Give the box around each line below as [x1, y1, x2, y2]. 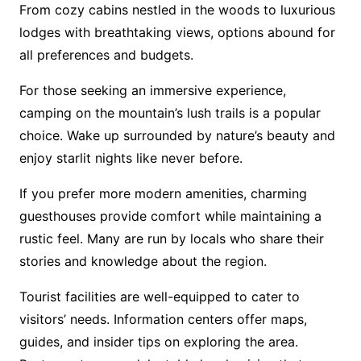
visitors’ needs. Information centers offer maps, [19, 311, 307, 327]
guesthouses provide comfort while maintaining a [19, 208, 322, 224]
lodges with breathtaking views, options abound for [19, 24, 335, 40]
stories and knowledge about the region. [19, 253, 267, 269]
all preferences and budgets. [19, 47, 193, 63]
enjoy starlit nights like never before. [19, 150, 243, 166]
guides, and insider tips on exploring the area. [19, 334, 298, 350]
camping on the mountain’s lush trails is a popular [19, 105, 321, 121]
